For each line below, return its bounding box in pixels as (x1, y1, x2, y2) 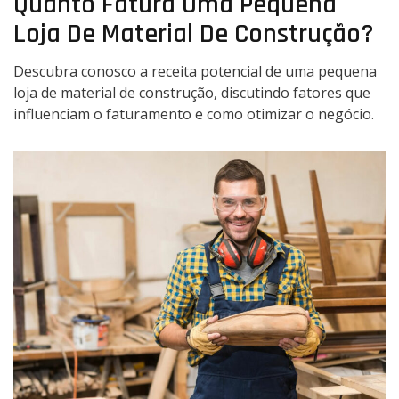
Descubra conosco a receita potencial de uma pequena (13, 61, 377, 81)
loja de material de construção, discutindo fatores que (13, 82, 370, 102)
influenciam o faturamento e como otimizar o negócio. (13, 103, 374, 124)
